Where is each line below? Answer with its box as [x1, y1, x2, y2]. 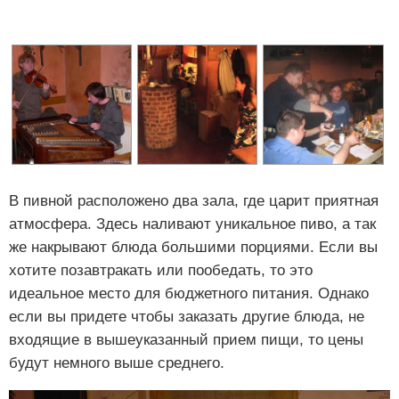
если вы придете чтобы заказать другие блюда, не [9, 307, 364, 325]
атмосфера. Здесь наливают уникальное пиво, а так [9, 215, 376, 232]
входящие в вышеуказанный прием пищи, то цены [9, 330, 363, 348]
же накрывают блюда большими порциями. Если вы [9, 238, 378, 256]
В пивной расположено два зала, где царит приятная [9, 191, 379, 209]
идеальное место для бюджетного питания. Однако [9, 284, 369, 302]
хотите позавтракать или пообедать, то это [9, 261, 313, 279]
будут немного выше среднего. [9, 354, 224, 371]
